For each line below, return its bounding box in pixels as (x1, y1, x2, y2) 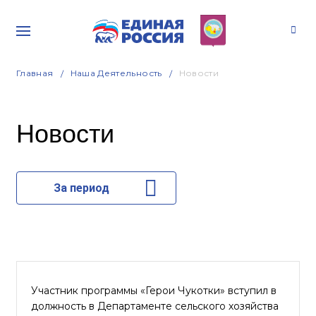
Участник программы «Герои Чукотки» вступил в (31, 284, 276, 297)
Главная (16, 68, 54, 78)
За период (53, 181, 109, 195)
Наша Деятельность (70, 68, 162, 78)
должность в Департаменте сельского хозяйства (31, 300, 279, 312)
